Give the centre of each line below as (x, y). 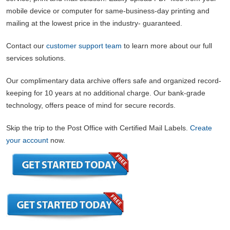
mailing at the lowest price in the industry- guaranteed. (94, 23)
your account (27, 140)
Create (201, 128)
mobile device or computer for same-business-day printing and (108, 11)
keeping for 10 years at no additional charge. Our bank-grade (106, 93)
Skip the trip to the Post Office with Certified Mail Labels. (98, 128)
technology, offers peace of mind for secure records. (91, 105)
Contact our (26, 45)
